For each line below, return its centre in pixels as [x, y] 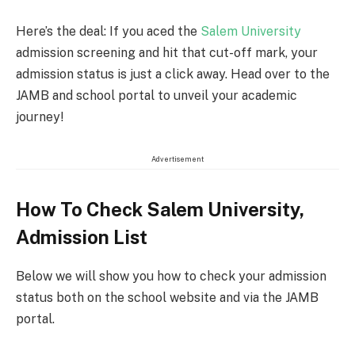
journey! [40, 116]
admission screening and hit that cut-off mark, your [167, 52]
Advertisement [177, 159]
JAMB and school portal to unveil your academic [157, 95]
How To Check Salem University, [160, 209]
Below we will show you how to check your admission [171, 276]
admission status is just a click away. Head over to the [173, 74]
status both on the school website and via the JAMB [167, 297]
